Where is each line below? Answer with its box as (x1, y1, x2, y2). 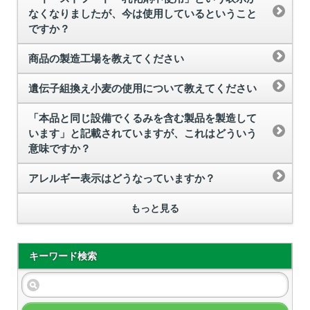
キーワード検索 (29, 250, 97, 262)
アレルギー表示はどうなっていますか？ (28, 172, 215, 185)
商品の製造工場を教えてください (28, 53, 184, 65)
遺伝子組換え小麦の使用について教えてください (28, 82, 257, 95)
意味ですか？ (28, 143, 91, 155)
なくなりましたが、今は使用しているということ (28, 8, 257, 20)
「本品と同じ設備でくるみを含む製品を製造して (28, 112, 257, 125)
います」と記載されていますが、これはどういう (28, 127, 257, 140)
